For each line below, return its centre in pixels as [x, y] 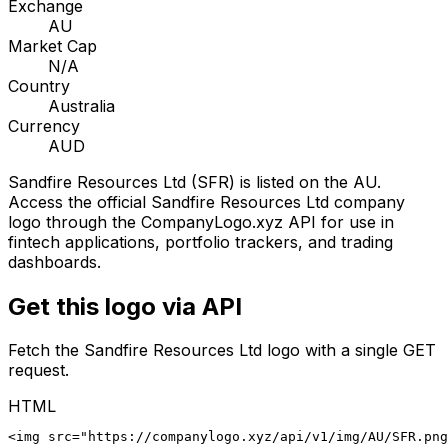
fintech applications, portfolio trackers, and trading [200, 241]
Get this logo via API [125, 306]
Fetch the [46, 350]
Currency [44, 125]
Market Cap [52, 45]
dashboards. [54, 261]
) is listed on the [291, 181]
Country [39, 85]
